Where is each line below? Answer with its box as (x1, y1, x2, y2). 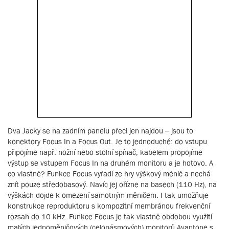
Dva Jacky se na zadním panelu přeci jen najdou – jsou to (8, 126, 193, 135)
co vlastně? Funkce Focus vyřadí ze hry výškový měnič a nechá (8, 169, 211, 178)
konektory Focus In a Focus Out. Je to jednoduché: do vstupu (8, 137, 207, 146)
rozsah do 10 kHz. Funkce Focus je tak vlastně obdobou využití (8, 212, 212, 221)
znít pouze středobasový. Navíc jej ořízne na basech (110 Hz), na (8, 180, 217, 189)
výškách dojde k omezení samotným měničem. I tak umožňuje (8, 191, 209, 200)
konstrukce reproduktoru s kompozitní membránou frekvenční (8, 201, 210, 211)
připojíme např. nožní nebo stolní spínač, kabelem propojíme (8, 148, 202, 157)
